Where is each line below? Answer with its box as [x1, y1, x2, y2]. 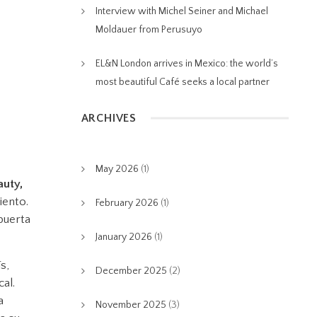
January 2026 [95, 231, 152, 243]
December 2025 [95, 265, 167, 277]
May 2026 [95, 163, 139, 175]
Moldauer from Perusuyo [95, 24, 202, 35]
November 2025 [95, 299, 166, 311]
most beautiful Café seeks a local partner [95, 76, 270, 88]
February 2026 [95, 197, 158, 209]
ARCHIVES [81, 112, 137, 125]
